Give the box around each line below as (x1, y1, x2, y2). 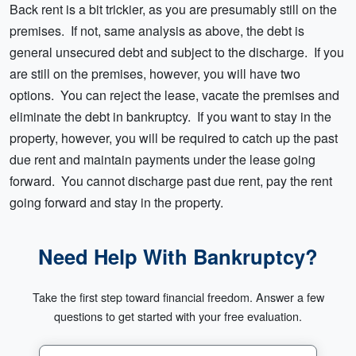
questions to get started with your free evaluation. (54, 308, 302, 325)
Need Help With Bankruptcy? (38, 242, 318, 272)
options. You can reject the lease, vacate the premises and (10, 86, 339, 105)
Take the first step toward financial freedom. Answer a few (32, 288, 324, 306)
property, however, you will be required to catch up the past (10, 129, 338, 148)
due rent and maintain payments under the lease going (10, 150, 315, 169)
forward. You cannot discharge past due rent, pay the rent (10, 172, 332, 191)
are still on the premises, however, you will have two (10, 64, 300, 83)
